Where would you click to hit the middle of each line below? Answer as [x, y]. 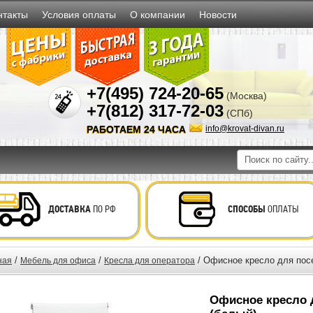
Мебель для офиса [58, 261]
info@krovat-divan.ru [245, 129]
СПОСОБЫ [246, 209]
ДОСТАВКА [69, 209]
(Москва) [247, 96]
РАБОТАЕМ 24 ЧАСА [136, 129]
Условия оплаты [79, 15]
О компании [158, 15]
